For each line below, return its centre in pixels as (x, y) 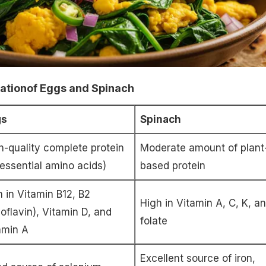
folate (153, 221)
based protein (172, 166)
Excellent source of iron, (197, 259)
